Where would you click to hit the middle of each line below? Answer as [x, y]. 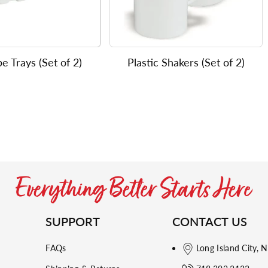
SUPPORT [73, 221]
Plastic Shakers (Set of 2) [186, 63]
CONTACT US [209, 221]
